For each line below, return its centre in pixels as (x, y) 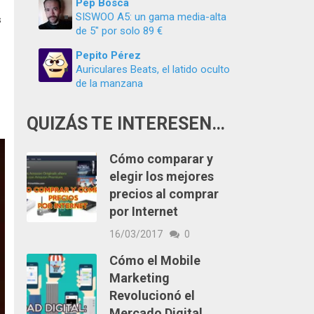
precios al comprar (164, 194)
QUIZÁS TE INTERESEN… (126, 124)
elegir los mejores (161, 176)
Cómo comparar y (161, 159)
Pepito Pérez (108, 55)
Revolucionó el (152, 295)
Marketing (139, 278)
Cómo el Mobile (155, 260)
